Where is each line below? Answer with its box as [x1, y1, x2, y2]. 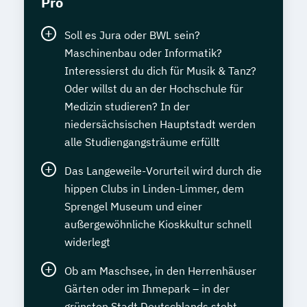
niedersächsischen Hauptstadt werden [64, 117, 256, 132]
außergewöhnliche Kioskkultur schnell [64, 217, 251, 232]
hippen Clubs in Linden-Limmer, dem [64, 182, 244, 196]
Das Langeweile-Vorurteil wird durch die [64, 164, 262, 178]
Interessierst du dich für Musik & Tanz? [64, 64, 256, 78]
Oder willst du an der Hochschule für [64, 82, 243, 96]
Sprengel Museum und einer [64, 199, 202, 214]
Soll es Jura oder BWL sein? [64, 28, 200, 42]
